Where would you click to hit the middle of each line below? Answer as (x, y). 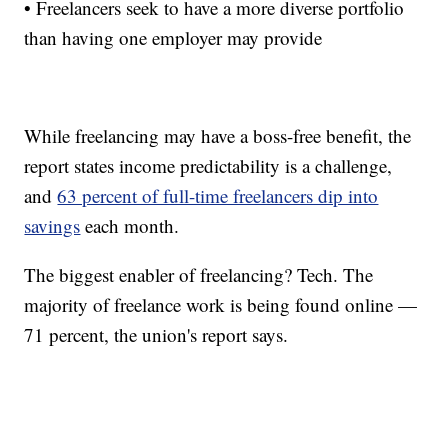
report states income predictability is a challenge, (208, 166)
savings (52, 226)
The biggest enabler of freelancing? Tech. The (199, 275)
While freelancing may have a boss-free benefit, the (218, 136)
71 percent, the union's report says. (156, 335)
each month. (130, 226)
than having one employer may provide (173, 38)
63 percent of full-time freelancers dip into (218, 196)
